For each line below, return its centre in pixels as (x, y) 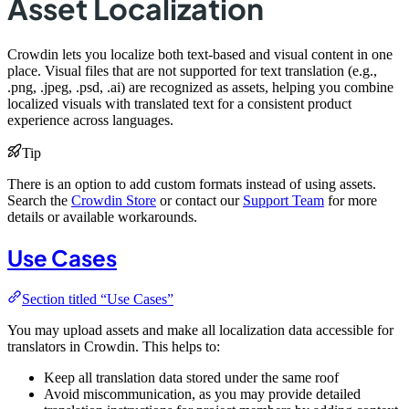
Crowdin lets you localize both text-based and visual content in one (200, 54)
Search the (39, 200)
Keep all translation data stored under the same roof (191, 377)
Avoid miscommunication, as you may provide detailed (202, 393)
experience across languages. (90, 120)
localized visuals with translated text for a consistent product (179, 103)
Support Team (283, 200)
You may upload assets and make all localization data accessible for (200, 330)
